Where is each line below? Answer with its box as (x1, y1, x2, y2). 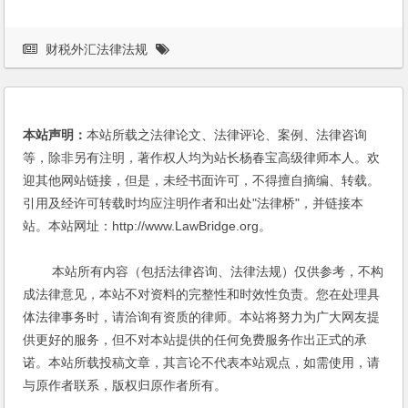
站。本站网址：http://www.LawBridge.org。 (23, 218, 272, 233)
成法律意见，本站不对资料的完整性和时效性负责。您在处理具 (23, 286, 381, 301)
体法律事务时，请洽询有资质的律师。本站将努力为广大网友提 (23, 309, 381, 324)
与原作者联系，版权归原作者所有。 (23, 377, 228, 393)
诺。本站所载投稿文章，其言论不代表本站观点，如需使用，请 (23, 354, 381, 370)
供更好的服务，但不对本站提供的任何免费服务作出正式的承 (23, 331, 368, 347)
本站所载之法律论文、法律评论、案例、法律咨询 (87, 127, 368, 142)
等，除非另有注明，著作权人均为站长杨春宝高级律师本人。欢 (23, 149, 381, 165)
